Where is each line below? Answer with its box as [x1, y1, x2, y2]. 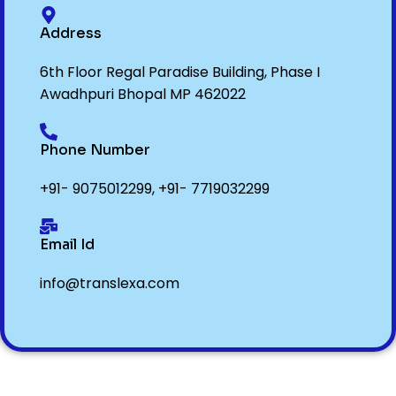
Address [40, 24, 102, 43]
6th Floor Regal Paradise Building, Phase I [40, 62, 320, 83]
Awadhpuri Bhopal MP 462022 [40, 84, 246, 105]
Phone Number [40, 141, 150, 160]
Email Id [40, 235, 95, 255]
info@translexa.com [40, 273, 179, 294]
